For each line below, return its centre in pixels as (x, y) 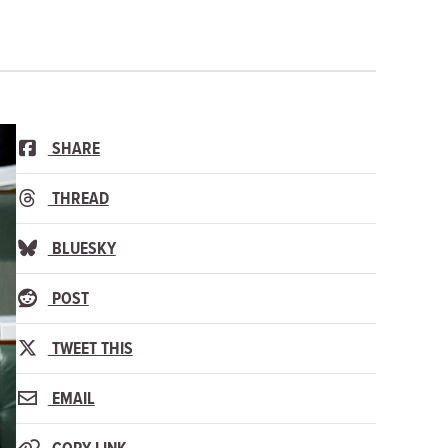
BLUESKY (81, 247)
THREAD (78, 197)
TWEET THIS (90, 347)
